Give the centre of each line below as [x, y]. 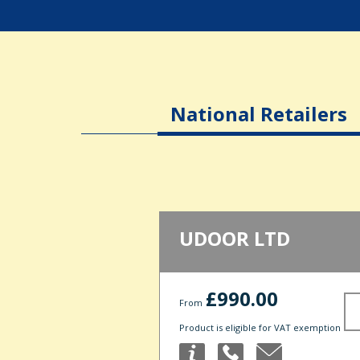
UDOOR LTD [235, 239]
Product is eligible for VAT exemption [260, 328]
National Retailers [258, 114]
